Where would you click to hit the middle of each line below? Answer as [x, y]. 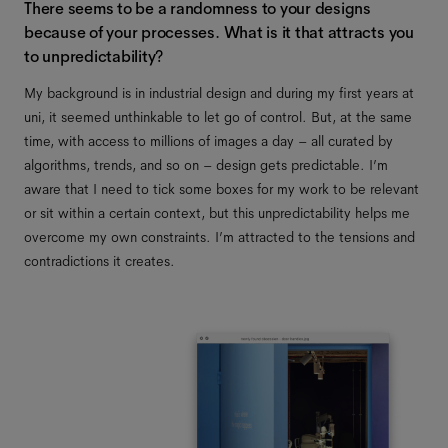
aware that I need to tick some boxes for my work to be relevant [221, 189]
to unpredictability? [94, 56]
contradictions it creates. [99, 261]
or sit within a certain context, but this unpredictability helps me [217, 213]
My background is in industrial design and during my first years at [219, 93]
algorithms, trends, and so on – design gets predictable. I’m [206, 165]
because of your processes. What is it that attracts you [219, 32]
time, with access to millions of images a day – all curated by [208, 141]
